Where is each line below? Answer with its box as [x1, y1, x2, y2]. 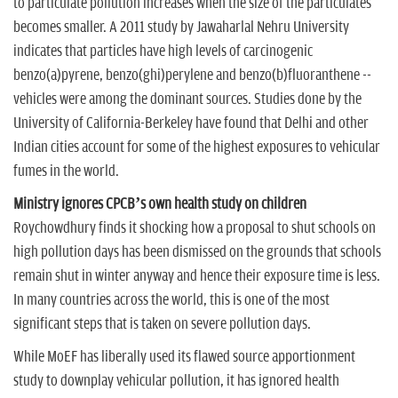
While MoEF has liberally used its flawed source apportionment [13, 347, 355, 366]
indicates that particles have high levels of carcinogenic [13, 42, 313, 60]
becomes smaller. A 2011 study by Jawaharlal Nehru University [13, 18, 349, 36]
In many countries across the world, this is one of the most [13, 291, 330, 309]
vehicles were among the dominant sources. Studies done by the [13, 90, 362, 108]
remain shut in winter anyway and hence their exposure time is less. [13, 267, 380, 285]
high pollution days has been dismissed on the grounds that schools [13, 243, 381, 261]
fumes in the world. [13, 162, 122, 180]
